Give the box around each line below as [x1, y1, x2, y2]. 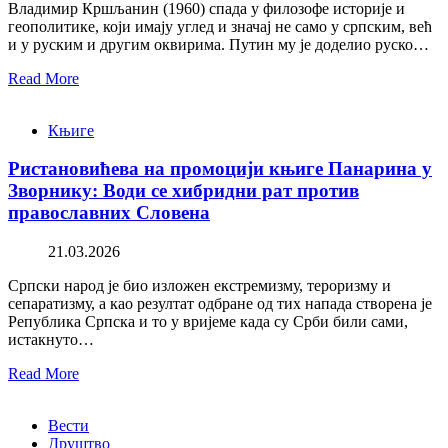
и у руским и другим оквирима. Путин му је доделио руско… [8, 35, 429, 53]
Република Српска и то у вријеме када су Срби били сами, [8, 313, 408, 331]
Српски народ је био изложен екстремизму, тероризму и [8, 277, 391, 295]
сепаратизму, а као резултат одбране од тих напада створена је [8, 295, 432, 313]
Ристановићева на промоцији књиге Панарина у [8, 158, 432, 180]
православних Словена [8, 202, 210, 224]
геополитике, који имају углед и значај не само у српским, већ [8, 17, 432, 35]
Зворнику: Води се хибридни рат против [8, 180, 359, 202]
